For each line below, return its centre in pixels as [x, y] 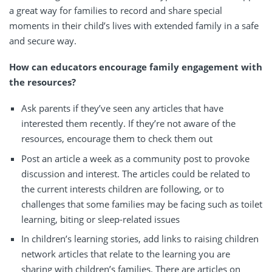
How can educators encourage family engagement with [136, 66]
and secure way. [44, 40]
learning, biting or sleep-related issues [100, 219]
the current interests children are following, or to [123, 189]
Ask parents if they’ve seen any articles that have [122, 108]
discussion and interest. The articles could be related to [136, 173]
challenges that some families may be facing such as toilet [142, 204]
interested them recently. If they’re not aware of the [128, 123]
